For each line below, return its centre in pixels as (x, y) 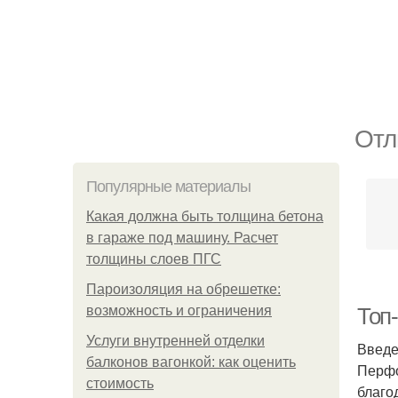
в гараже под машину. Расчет (182, 238)
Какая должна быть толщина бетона (205, 216)
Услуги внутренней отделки (175, 341)
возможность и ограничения (179, 310)
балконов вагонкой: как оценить (191, 362)
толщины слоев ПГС (154, 259)
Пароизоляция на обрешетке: (183, 289)
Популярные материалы (168, 187)
